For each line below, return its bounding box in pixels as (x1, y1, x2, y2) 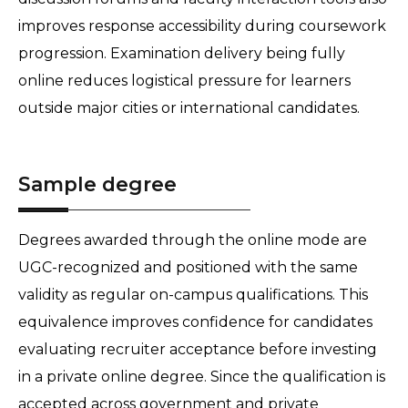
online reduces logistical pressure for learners (18, 72, 351, 90)
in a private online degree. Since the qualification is (18, 368, 385, 386)
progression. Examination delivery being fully (18, 45, 345, 63)
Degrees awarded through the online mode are (18, 231, 367, 250)
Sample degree (18, 172, 177, 197)
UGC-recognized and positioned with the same (18, 259, 358, 277)
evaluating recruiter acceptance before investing (18, 341, 377, 359)
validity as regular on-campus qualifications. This (18, 286, 368, 304)
